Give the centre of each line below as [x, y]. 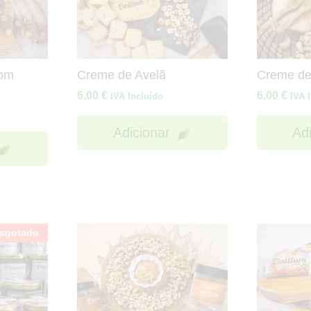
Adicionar [141, 133]
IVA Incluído [137, 96]
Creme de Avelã [122, 75]
